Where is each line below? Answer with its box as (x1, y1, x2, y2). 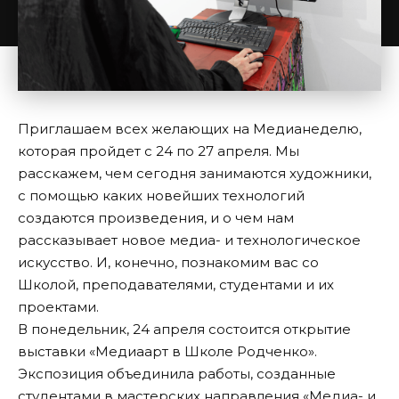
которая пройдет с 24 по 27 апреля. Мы (18, 142, 299, 160)
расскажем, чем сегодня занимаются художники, (18, 165, 371, 183)
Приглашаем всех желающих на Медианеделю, (18, 120, 362, 138)
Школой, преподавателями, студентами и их (18, 276, 334, 294)
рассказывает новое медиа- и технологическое (18, 232, 361, 249)
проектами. (18, 298, 99, 316)
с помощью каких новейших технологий (18, 187, 305, 205)
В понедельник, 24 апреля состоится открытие (18, 321, 351, 338)
